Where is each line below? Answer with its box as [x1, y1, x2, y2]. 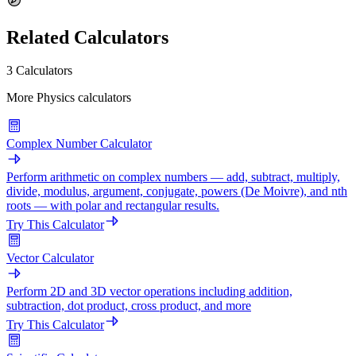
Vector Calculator [6, 251, 94, 265]
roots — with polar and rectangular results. [6, 199, 219, 213]
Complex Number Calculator [6, 137, 152, 151]
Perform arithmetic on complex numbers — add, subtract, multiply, [6, 170, 340, 184]
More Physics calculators [6, 91, 131, 105]
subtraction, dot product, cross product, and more [6, 299, 251, 313]
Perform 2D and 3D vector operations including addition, [6, 284, 292, 299]
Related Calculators [6, 26, 168, 48]
